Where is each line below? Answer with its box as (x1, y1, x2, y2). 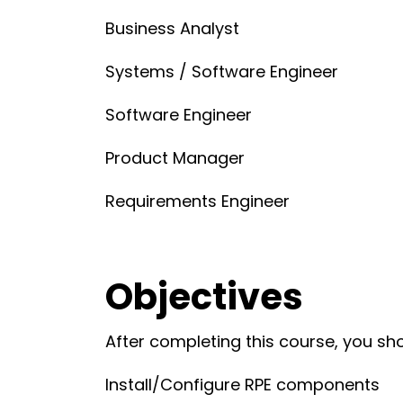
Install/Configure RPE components (105, 373, 380, 397)
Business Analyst (105, 17, 239, 40)
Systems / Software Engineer (105, 60, 338, 84)
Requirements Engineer (105, 190, 290, 213)
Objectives (105, 272, 303, 323)
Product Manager (105, 147, 245, 170)
